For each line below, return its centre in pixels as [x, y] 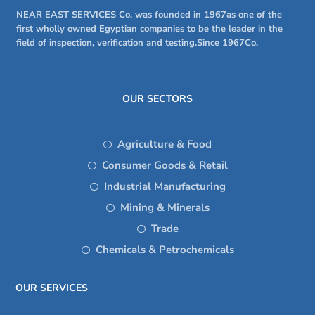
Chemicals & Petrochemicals [165, 250]
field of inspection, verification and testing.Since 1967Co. [137, 43]
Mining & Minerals [165, 208]
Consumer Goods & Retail [165, 166]
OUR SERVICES [52, 288]
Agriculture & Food [165, 144]
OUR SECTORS [157, 99]
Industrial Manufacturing [165, 187]
